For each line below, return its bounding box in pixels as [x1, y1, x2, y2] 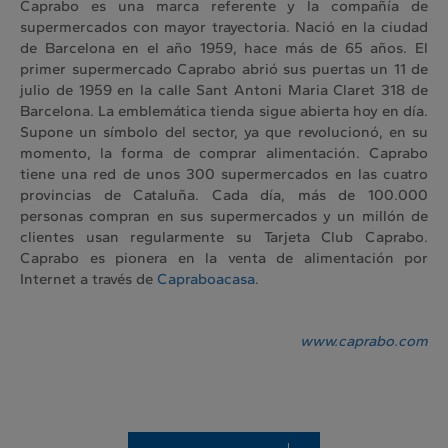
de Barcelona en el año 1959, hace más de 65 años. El [20, 39, 428, 58]
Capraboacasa [157, 270, 255, 289]
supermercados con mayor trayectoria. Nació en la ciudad [20, 18, 428, 37]
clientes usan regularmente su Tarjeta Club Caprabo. [20, 228, 428, 247]
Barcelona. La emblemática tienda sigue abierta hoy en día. [20, 102, 428, 121]
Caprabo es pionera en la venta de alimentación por [20, 249, 428, 268]
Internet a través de [20, 270, 157, 289]
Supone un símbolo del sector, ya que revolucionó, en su [20, 123, 428, 142]
